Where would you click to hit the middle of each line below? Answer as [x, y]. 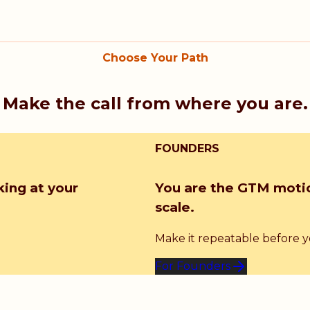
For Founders [193, 266]
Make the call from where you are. [155, 103]
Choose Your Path [155, 57]
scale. [175, 207]
